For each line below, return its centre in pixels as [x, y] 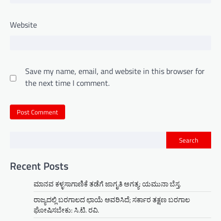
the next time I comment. [67, 83]
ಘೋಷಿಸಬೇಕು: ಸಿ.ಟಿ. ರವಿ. [66, 210]
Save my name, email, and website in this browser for [115, 71]
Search [189, 140]
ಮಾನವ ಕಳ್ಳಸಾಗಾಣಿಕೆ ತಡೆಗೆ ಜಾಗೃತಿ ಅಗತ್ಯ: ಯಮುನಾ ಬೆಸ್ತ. [107, 184]
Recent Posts [39, 166]
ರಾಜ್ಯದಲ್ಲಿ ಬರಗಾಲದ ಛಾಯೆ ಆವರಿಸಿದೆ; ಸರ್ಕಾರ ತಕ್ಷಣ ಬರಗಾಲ [112, 200]
